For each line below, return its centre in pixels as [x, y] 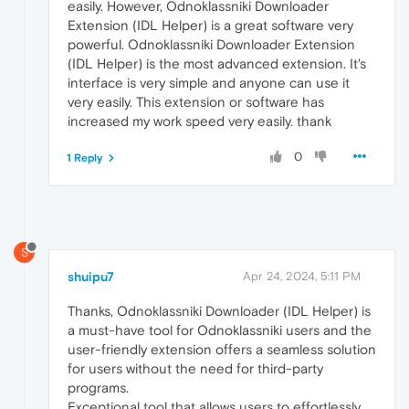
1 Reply [85, 157]
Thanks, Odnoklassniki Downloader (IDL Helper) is [219, 311]
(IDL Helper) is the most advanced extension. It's [217, 63]
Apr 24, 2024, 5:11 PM [302, 277]
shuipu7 [91, 277]
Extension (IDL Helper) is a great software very [210, 25]
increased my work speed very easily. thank [199, 121]
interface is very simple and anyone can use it [209, 82]
